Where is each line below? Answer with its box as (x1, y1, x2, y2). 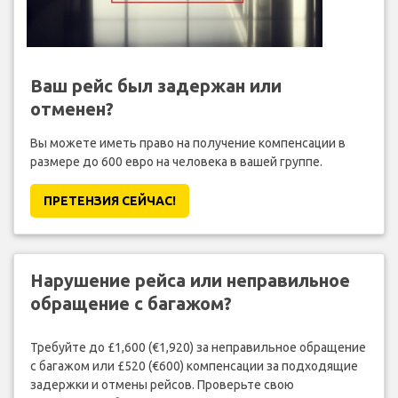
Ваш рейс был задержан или (29, 76, 282, 97)
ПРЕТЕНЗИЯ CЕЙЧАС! (43, 194, 176, 209)
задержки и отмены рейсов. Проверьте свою (29, 377, 294, 392)
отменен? (29, 99, 114, 120)
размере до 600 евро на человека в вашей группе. (29, 155, 322, 170)
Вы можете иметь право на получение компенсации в (29, 136, 346, 151)
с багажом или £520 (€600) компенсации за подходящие (29, 358, 358, 373)
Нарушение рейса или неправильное (29, 270, 350, 291)
